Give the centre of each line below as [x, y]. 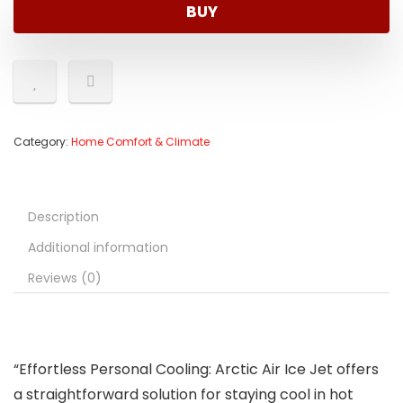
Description [63, 217]
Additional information [98, 248]
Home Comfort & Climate [140, 142]
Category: [42, 142]
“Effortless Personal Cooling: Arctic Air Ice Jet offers [196, 370]
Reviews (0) [65, 278]
